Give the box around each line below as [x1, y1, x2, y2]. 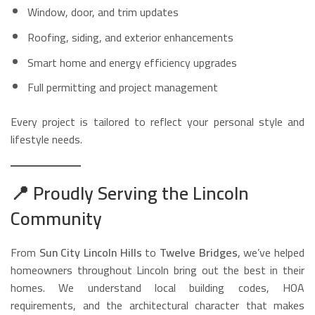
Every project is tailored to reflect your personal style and [11, 111, 304, 133]
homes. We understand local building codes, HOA [11, 277, 304, 299]
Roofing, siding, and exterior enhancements [27, 26, 233, 48]
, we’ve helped [237, 242, 305, 264]
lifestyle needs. [11, 129, 82, 150]
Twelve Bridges [160, 242, 238, 264]
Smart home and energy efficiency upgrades [27, 51, 237, 73]
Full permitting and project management [27, 77, 218, 98]
